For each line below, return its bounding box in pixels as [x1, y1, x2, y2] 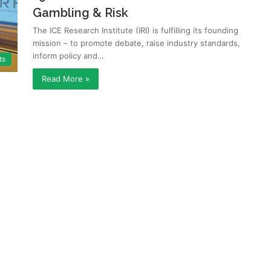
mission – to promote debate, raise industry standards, [33, 38, 240, 48]
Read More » [42, 74, 90, 83]
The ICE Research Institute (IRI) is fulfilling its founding [33, 25, 238, 35]
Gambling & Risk [33, 5, 128, 20]
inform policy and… [33, 51, 104, 60]
